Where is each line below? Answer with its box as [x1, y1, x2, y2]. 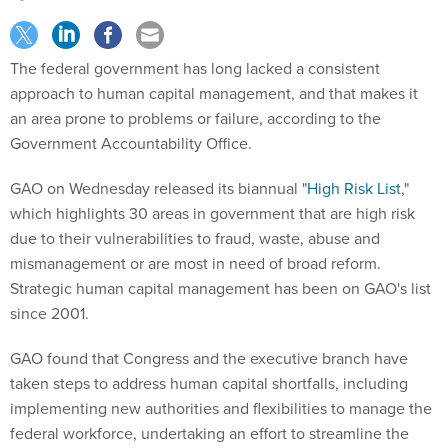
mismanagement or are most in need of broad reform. [10, 251, 381, 274]
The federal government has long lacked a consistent [10, 56, 380, 79]
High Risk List [307, 176, 401, 199]
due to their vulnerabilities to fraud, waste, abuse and [10, 226, 380, 249]
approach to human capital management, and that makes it [10, 81, 418, 104]
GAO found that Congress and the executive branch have [10, 346, 408, 369]
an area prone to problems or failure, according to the [10, 106, 381, 129]
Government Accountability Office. [10, 131, 252, 154]
